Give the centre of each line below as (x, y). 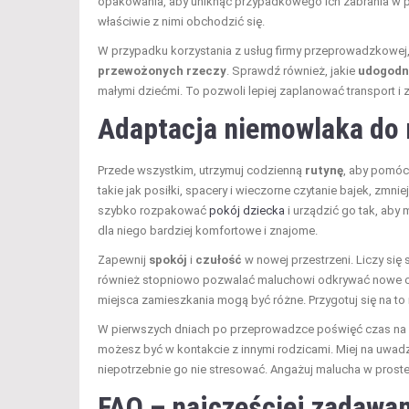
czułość (219, 260)
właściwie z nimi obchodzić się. (181, 22)
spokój (168, 260)
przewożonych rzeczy (162, 71)
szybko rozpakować (153, 211)
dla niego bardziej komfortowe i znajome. (208, 231)
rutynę (324, 171)
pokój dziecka (247, 211)
